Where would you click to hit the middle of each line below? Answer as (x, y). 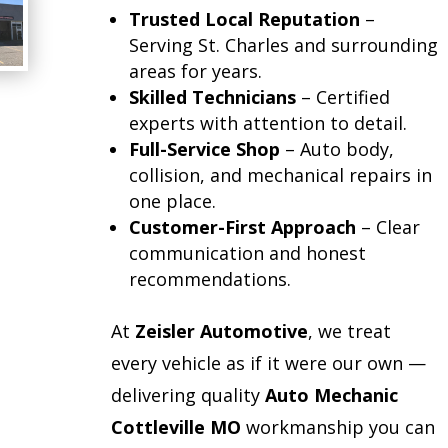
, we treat (349, 331)
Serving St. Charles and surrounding (283, 45)
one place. (172, 201)
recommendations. (209, 279)
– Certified (342, 97)
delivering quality (187, 395)
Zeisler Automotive (221, 331)
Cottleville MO (175, 427)
